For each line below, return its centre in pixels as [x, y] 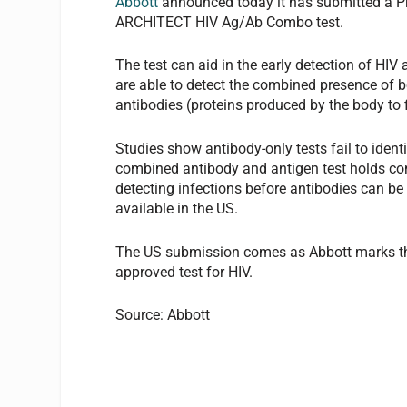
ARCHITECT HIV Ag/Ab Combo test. [232, 22]
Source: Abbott [163, 315]
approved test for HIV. [184, 272]
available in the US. [179, 208]
